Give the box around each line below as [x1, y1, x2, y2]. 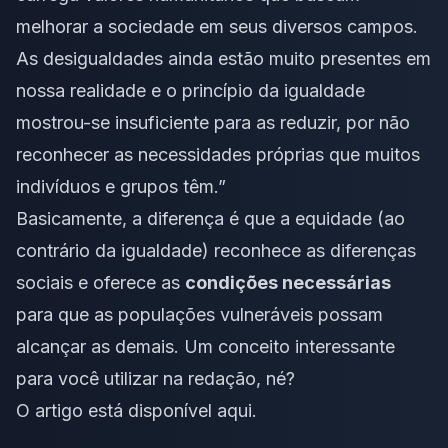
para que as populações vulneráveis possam [16, 303, 383, 325]
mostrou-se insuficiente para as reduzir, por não [16, 111, 410, 133]
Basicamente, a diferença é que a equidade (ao [16, 207, 405, 229]
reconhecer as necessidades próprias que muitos [16, 143, 420, 165]
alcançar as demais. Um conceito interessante [16, 335, 395, 357]
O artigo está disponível [16, 399, 217, 421]
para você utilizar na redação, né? [16, 367, 295, 389]
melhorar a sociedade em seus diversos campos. [16, 15, 418, 37]
